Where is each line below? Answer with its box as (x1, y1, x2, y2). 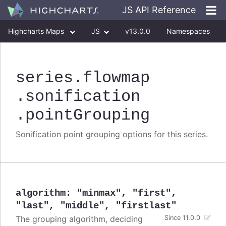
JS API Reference (122, 5, 196, 15)
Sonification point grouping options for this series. (16, 129, 208, 140)
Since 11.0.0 (164, 214, 201, 222)
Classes (8, 49, 33, 58)
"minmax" (77, 188, 121, 199)
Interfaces (49, 49, 83, 58)
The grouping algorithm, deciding (16, 214, 143, 224)
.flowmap (73, 69, 150, 88)
